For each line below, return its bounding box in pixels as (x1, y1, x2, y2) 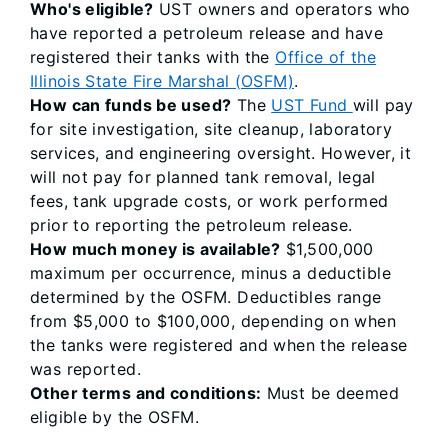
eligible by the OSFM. (30, 407, 199, 427)
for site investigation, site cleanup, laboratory (30, 119, 393, 139)
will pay (352, 95, 414, 115)
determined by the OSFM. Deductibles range (30, 287, 382, 307)
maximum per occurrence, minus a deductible (30, 263, 391, 283)
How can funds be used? (30, 95, 232, 115)
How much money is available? (30, 239, 281, 259)
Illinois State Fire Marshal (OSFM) (30, 71, 294, 91)
